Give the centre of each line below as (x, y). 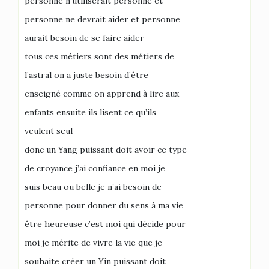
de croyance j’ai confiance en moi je (95, 168)
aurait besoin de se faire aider (84, 38)
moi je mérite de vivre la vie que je (93, 242)
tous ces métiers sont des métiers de (99, 56)
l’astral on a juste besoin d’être (86, 75)
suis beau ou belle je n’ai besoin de (93, 186)
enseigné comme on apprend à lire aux (102, 93)
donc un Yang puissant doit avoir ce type (106, 149)
